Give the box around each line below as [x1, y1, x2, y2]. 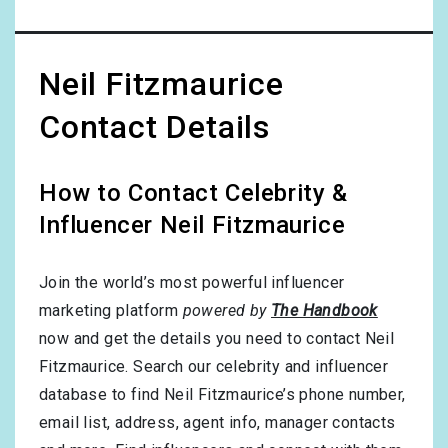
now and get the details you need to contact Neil [39, 329, 395, 349]
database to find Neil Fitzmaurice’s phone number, [39, 385, 406, 405]
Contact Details [39, 108, 271, 147]
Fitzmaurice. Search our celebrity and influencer [39, 357, 389, 377]
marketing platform [39, 301, 183, 321]
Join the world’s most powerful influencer [39, 273, 345, 293]
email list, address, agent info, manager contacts [39, 413, 396, 433]
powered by [182, 301, 272, 321]
